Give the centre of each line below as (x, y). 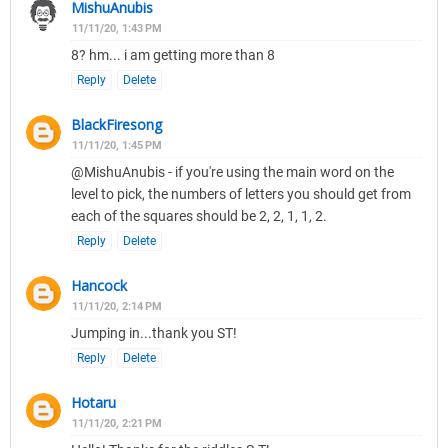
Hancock (99, 286)
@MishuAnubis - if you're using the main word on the (232, 172)
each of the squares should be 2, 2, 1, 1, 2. (199, 216)
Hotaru (93, 403)
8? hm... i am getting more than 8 (173, 55)
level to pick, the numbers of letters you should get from (241, 194)
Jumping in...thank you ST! (154, 333)
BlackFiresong (116, 125)
